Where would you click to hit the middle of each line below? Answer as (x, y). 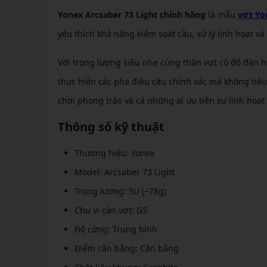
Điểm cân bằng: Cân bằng (126, 249)
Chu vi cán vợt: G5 (111, 210)
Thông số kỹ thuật (111, 127)
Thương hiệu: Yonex (114, 153)
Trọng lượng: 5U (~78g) (120, 191)
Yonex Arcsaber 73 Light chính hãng (131, 15)
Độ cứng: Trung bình (116, 229)
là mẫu (221, 15)
